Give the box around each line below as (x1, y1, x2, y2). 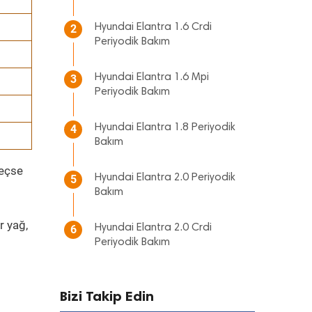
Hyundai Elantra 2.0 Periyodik (95, 172, 235, 183)
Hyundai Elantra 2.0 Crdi (95, 222, 212, 233)
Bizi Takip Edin (60, 288, 154, 304)
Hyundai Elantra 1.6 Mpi (95, 72, 209, 83)
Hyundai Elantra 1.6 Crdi (95, 22, 212, 33)
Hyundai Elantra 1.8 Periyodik (95, 122, 235, 133)
